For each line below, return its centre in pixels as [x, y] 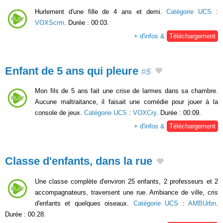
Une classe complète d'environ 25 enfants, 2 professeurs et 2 [126, 181]
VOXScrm [50, 22]
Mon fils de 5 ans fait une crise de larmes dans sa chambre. [126, 91]
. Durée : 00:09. [179, 113]
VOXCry [145, 113]
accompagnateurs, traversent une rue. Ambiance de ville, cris [126, 192]
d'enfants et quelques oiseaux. [84, 203]
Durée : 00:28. [25, 214]
